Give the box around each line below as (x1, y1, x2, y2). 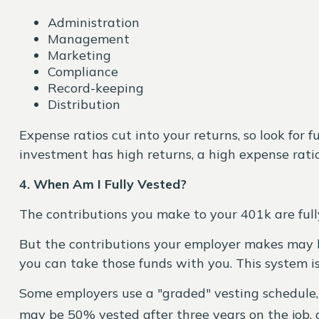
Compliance (47, 63, 118, 80)
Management (47, 31, 130, 47)
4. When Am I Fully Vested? (19, 176, 187, 192)
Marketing (47, 47, 111, 63)
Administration (47, 14, 140, 31)
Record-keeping (47, 80, 144, 96)
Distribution (47, 96, 120, 113)
